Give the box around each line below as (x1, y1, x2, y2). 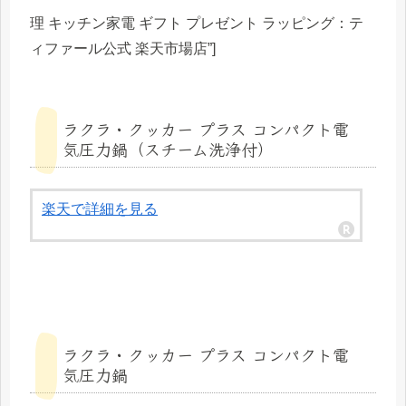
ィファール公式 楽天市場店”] (30, 40, 216, 56)
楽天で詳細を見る (42, 200, 158, 217)
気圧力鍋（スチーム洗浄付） (63, 136, 274, 160)
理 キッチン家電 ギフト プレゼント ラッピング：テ (30, 14, 363, 31)
